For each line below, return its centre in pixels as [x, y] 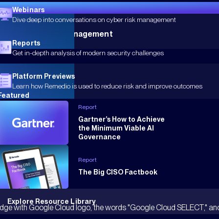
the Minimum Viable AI [116, 128]
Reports [26, 43]
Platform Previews [44, 76]
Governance [99, 137]
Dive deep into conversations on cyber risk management [94, 19]
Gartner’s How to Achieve [121, 120]
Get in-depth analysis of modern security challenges [88, 53]
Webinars [29, 10]
